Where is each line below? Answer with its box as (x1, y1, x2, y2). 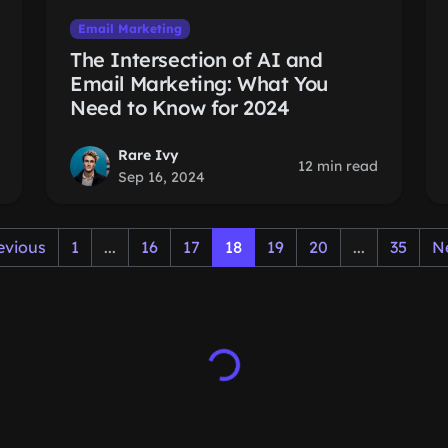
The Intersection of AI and (70, 47, 323, 72)
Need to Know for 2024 (70, 95, 290, 120)
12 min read (298, 157, 378, 175)
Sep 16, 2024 (118, 168, 205, 186)
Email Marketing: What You (70, 71, 329, 96)
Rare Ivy (118, 146, 179, 164)
